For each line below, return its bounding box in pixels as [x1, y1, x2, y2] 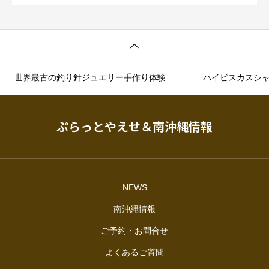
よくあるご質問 [105, 247, 164, 257]
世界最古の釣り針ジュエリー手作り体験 [14, 72, 166, 82]
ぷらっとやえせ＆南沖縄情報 [56, 118, 213, 135]
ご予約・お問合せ [101, 226, 168, 235]
